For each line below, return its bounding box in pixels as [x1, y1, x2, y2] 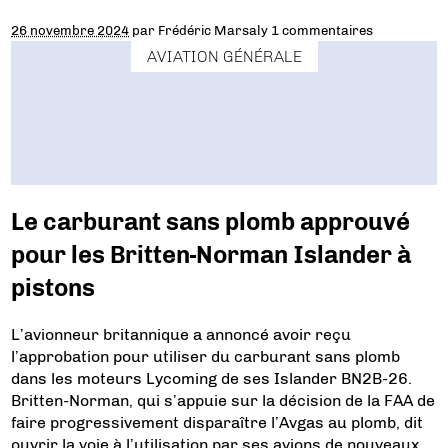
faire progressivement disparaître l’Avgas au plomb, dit [11, 412, 424, 432]
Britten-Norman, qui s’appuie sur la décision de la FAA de [11, 390, 436, 410]
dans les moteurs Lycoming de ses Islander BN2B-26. [11, 368, 413, 388]
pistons [11, 272, 96, 302]
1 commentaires [271, 21, 374, 38]
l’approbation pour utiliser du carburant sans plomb [11, 346, 401, 366]
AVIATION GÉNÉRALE [146, 46, 302, 66]
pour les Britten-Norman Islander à [11, 239, 412, 269]
